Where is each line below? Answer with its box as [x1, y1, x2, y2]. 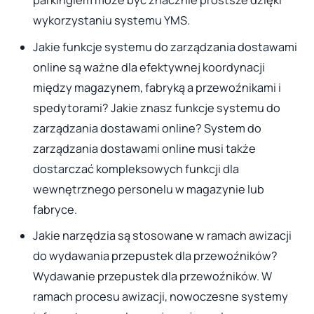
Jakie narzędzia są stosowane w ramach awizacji [32, 227, 292, 243]
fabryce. [32, 201, 77, 217]
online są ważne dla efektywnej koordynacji [32, 59, 265, 75]
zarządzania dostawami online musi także [32, 140, 256, 156]
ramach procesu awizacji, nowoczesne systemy [32, 288, 288, 304]
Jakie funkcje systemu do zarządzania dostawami [32, 39, 297, 55]
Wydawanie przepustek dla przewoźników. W [32, 268, 272, 284]
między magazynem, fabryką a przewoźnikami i [32, 79, 281, 95]
